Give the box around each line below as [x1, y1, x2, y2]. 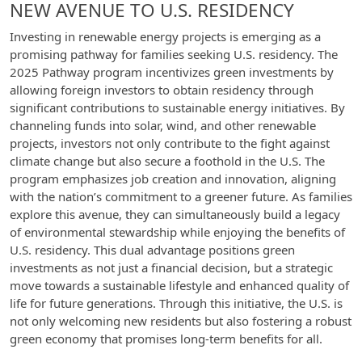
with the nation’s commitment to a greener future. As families [10, 188, 352, 204]
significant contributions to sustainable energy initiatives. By [10, 99, 345, 116]
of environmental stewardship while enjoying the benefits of [10, 224, 345, 240]
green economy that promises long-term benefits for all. [10, 330, 322, 347]
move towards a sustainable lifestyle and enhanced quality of [10, 277, 349, 293]
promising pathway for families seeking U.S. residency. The [10, 46, 338, 62]
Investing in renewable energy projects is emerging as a [10, 28, 321, 44]
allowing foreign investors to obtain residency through [10, 82, 314, 98]
